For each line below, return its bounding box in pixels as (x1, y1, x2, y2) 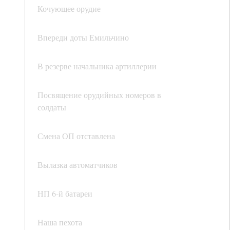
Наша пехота (37, 217, 82, 228)
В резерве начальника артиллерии (37, 61, 157, 72)
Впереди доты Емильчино (37, 32, 129, 43)
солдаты (37, 102, 66, 113)
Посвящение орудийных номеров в (37, 89, 161, 101)
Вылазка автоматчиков (37, 159, 118, 170)
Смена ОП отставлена (37, 130, 115, 142)
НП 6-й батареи (37, 188, 92, 199)
